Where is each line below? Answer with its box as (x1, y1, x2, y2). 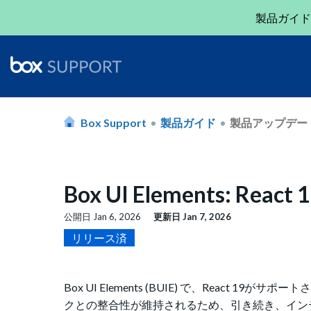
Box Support (81, 115, 146, 129)
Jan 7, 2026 (183, 211, 231, 223)
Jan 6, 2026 (93, 211, 141, 223)
